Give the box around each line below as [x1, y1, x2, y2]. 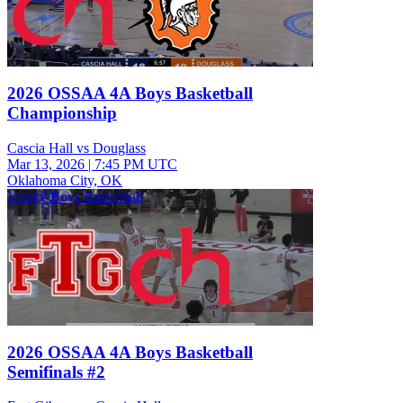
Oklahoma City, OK [7, 172, 122, 188]
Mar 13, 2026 [7, 156, 85, 172]
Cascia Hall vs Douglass [7, 139, 146, 156]
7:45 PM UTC [94, 156, 177, 172]
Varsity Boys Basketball [7, 188, 143, 204]
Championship [7, 103, 117, 123]
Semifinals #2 [7, 362, 105, 381]
